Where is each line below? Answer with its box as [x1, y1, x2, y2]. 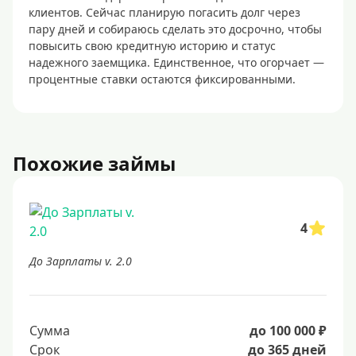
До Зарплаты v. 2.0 [29, 253, 132, 269]
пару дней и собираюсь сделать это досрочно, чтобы [29, 21, 322, 37]
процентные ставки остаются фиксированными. [29, 72, 296, 87]
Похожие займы [13, 150, 176, 176]
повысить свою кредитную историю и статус [29, 38, 276, 53]
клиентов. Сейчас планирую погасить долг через [29, 5, 300, 20]
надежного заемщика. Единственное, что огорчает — [29, 55, 324, 70]
